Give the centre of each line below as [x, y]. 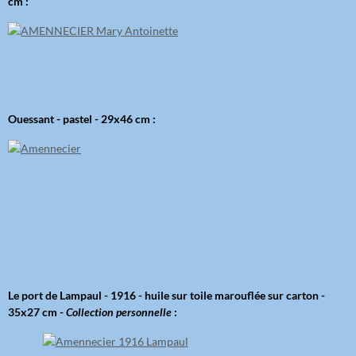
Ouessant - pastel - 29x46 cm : [82, 119]
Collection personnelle [119, 312]
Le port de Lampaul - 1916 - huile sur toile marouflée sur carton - [166, 296]
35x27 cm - [37, 312]
